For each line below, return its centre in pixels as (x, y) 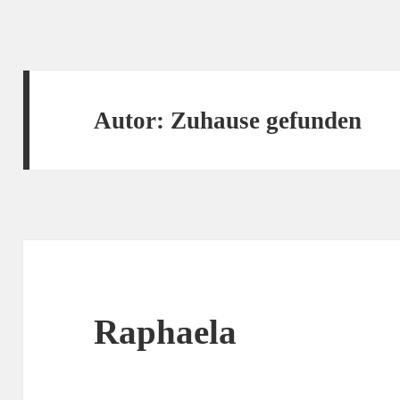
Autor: (133, 120)
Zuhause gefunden (267, 120)
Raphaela (166, 332)
